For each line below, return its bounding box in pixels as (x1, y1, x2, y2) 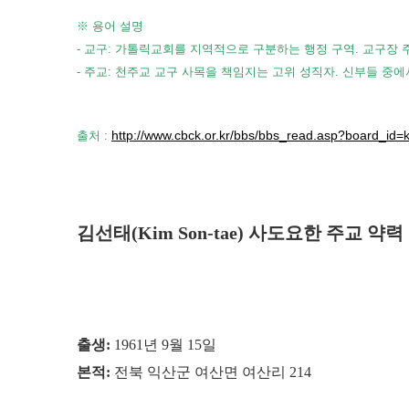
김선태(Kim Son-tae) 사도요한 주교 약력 (77, 223, 404, 244)
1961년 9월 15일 (110, 337, 216, 353)
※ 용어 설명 (77, 19, 143, 34)
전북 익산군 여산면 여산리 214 (110, 364, 311, 381)
